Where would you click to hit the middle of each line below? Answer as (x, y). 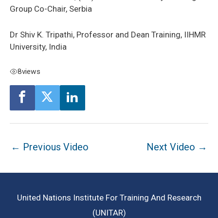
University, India (38, 46)
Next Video (172, 147)
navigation (28, 158)
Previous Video (54, 147)
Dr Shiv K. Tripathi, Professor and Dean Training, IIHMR (108, 34)
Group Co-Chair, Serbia (51, 9)
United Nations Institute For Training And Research (109, 198)
